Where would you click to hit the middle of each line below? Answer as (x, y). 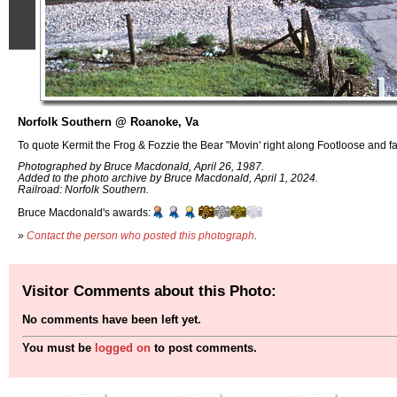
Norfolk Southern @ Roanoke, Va (108, 122)
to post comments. (204, 348)
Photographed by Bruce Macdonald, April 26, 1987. (141, 167)
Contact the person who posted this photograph (140, 235)
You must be (58, 348)
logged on (123, 348)
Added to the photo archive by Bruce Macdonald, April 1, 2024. (168, 178)
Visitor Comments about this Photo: (149, 290)
